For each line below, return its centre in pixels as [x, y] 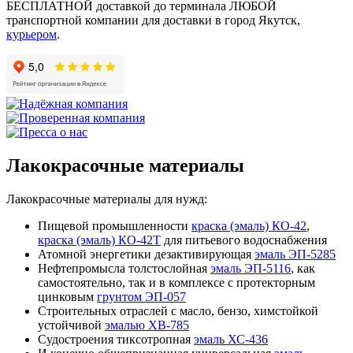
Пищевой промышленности [115, 226]
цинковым [67, 297]
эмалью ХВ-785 [147, 325]
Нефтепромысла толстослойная [124, 269]
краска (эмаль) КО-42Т [99, 240]
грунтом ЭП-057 [141, 297]
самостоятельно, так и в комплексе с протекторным [176, 283]
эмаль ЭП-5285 [295, 255]
